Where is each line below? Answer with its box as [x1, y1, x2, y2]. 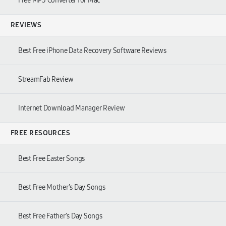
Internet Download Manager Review [18, 104, 125, 113]
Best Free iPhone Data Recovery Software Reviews [18, 46, 166, 55]
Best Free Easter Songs [18, 154, 85, 163]
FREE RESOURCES [11, 129, 71, 138]
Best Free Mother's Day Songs [18, 183, 105, 192]
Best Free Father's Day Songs [18, 212, 102, 221]
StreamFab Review [18, 75, 74, 84]
